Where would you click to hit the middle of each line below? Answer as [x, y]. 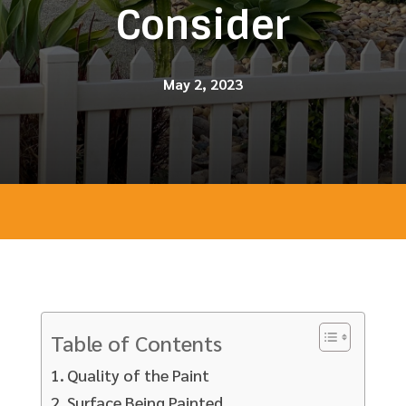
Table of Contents [136, 342]
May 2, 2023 [203, 84]
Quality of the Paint [139, 374]
